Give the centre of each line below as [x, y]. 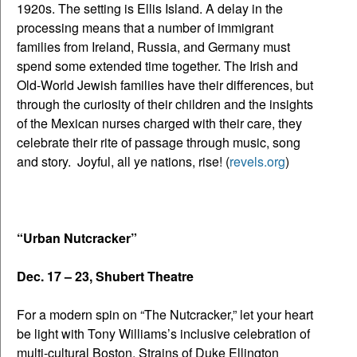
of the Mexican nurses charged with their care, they [159, 123]
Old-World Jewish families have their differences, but [165, 84]
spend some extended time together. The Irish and [157, 65]
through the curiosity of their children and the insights [165, 104]
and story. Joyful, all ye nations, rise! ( [123, 161]
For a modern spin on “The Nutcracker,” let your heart [165, 314]
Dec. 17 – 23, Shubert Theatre [105, 276]
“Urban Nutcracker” [77, 237]
